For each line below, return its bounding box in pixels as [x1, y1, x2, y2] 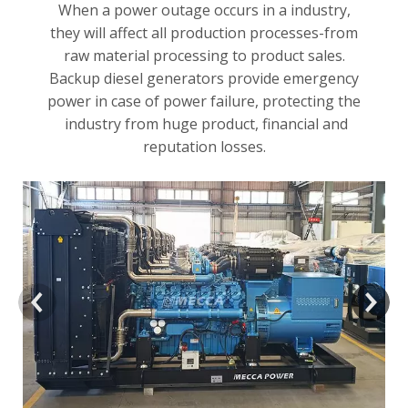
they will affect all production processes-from [50, 23, 358, 43]
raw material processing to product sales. [63, 46, 345, 66]
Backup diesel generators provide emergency [49, 68, 359, 88]
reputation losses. [142, 137, 266, 157]
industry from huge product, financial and [60, 114, 348, 134]
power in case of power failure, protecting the [47, 91, 361, 111]
